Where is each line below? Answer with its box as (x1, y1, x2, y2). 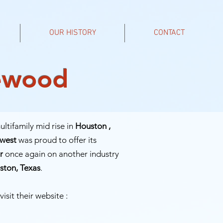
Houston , (75, 121, 111, 131)
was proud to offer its (16, 135, 97, 145)
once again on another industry (3, 149, 119, 159)
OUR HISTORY (49, 28, 96, 38)
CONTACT (153, 28, 185, 38)
